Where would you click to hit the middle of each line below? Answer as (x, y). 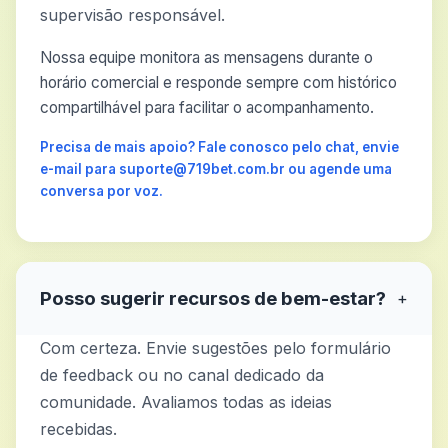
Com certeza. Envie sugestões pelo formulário (215, 348)
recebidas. (78, 429)
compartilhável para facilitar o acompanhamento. (207, 107)
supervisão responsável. (132, 15)
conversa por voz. (101, 191)
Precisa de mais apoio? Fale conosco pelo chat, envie (219, 147)
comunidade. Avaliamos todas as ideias (186, 402)
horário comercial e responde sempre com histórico (218, 82)
